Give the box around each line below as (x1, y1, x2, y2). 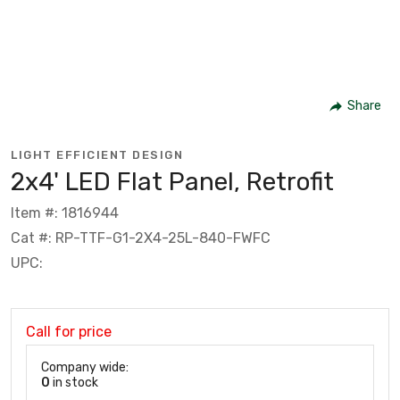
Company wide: (41, 359, 129, 375)
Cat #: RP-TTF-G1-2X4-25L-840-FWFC (11, 229, 271, 246)
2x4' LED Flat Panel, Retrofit (11, 166, 334, 196)
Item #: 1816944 (11, 204, 119, 221)
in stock (50, 374, 98, 390)
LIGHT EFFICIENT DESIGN (11, 147, 183, 162)
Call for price (26, 322, 112, 340)
